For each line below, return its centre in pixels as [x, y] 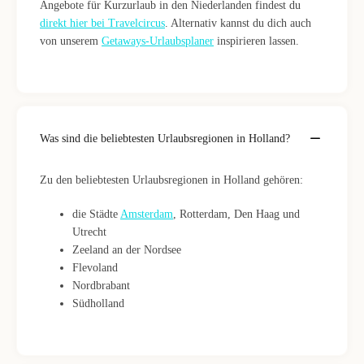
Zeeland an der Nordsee [127, 250]
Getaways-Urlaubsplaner [158, 41]
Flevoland [95, 268]
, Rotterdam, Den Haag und [236, 214]
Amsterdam [147, 214]
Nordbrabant [101, 286]
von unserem [71, 41]
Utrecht [89, 232]
